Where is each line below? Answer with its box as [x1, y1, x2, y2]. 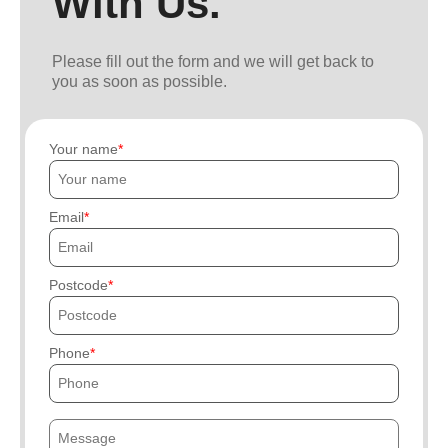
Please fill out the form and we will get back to [52, 53, 374, 71]
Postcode [49, 277, 108, 294]
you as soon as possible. [52, 73, 227, 91]
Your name [49, 141, 118, 158]
